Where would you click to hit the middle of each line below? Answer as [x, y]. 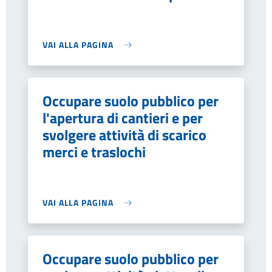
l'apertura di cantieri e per [123, 118]
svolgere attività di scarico [124, 135]
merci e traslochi [94, 152]
